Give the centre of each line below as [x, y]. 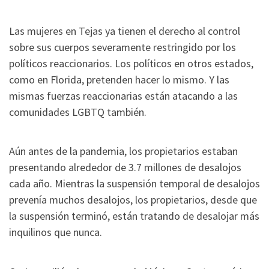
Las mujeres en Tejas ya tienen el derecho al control [125, 31]
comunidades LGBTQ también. [78, 112]
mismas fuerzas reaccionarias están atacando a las [123, 95]
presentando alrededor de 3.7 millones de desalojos [125, 168]
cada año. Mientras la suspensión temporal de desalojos [134, 184]
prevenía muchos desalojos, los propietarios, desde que [133, 200]
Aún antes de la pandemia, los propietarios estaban [123, 151]
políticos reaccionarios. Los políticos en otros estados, [131, 63]
